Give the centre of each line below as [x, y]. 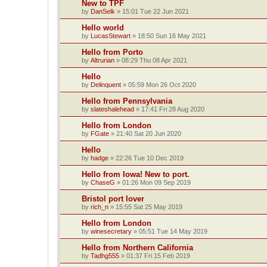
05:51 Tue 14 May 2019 [173, 231]
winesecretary [111, 231]
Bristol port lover [113, 198]
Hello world [103, 27]
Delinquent [106, 84]
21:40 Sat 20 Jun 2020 [149, 133]
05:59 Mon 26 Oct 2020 [162, 84]
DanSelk [103, 11]
